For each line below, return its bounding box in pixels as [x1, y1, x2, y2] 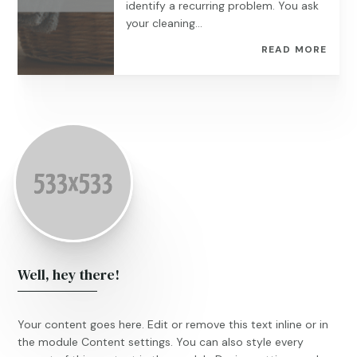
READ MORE [261, 43, 328, 56]
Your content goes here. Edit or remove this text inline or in [18, 317, 329, 331]
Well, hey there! [18, 265, 120, 284]
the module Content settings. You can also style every [18, 335, 304, 349]
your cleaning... [126, 16, 203, 30]
